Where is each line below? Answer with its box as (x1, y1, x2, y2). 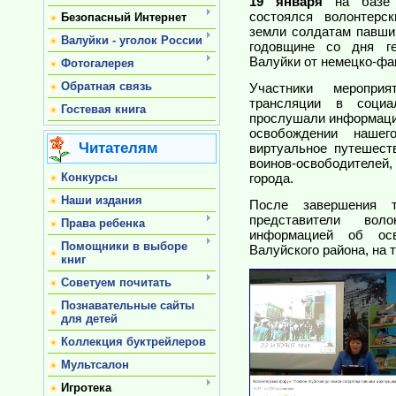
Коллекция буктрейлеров (61, 335, 206, 348)
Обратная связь (61, 80, 152, 93)
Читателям (79, 139, 158, 156)
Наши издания (61, 194, 142, 207)
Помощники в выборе (61, 240, 187, 253)
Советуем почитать (61, 276, 171, 289)
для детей (61, 312, 118, 325)
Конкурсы (61, 171, 118, 184)
